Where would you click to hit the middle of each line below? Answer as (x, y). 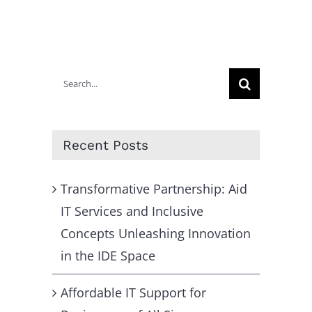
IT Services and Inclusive (132, 211)
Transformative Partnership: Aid (154, 188)
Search (71, 79)
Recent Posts (106, 146)
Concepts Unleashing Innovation (156, 233)
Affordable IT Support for (133, 292)
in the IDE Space (108, 255)
